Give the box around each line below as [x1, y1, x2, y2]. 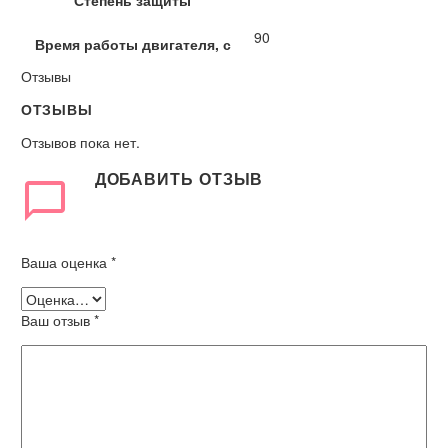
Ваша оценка [21, 252, 111, 273]
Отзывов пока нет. [21, 131, 140, 152]
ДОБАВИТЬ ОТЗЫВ [94, 166, 264, 190]
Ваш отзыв [21, 310, 94, 331]
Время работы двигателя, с [34, 33, 231, 54]
